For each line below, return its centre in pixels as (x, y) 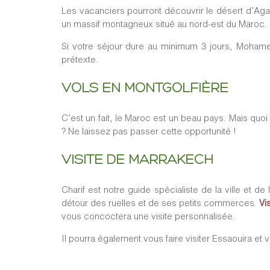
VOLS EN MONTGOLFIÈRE (145, 89)
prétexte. (80, 59)
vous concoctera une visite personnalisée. (148, 216)
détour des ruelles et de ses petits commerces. (160, 203)
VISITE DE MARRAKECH (137, 161)
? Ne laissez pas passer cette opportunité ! (149, 131)
